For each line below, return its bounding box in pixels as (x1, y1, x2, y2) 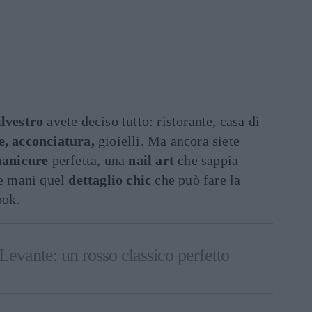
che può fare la (151, 172, 241, 187)
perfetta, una (48, 153, 129, 168)
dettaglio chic (68, 172, 152, 187)
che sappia (174, 153, 239, 168)
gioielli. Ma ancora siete (94, 133, 240, 148)
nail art (128, 153, 175, 168)
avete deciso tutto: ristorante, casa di (43, 114, 260, 129)
